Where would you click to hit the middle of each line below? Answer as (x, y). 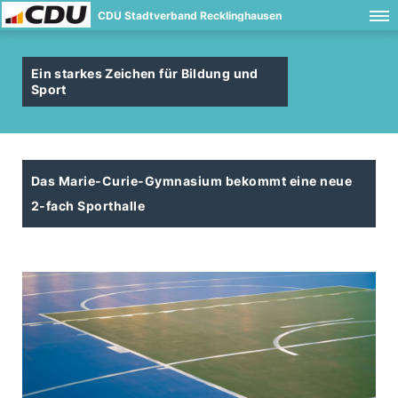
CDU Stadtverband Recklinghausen (190, 16)
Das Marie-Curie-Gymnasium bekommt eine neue (192, 181)
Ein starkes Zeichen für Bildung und (145, 73)
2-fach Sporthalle (88, 206)
